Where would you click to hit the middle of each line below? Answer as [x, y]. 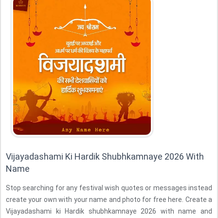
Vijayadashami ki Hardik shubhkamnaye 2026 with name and [109, 211]
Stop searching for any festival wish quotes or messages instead [109, 188]
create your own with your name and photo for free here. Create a [109, 200]
